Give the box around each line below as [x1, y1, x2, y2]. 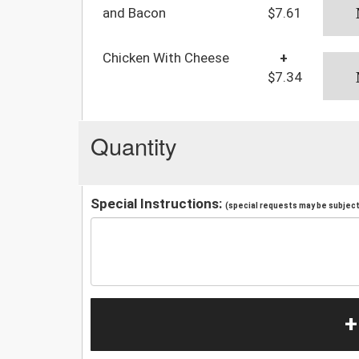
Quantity [91, 128, 177, 162]
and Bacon [103, 4, 166, 21]
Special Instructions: [91, 195, 225, 212]
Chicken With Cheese [103, 49, 229, 66]
